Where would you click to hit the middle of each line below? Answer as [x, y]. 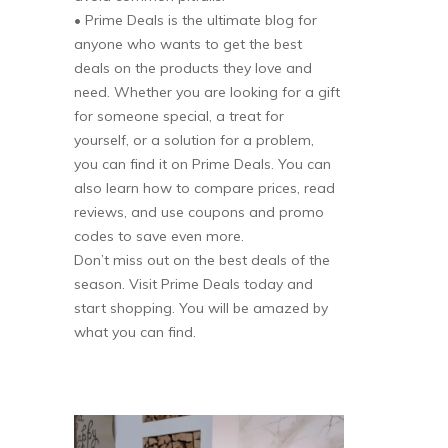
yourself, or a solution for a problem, [194, 139]
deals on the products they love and [193, 67]
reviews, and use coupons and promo [199, 211]
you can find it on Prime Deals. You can [202, 163]
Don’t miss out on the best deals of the [202, 259]
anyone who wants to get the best [188, 43]
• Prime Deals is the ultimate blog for [195, 19]
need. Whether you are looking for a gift [207, 91]
